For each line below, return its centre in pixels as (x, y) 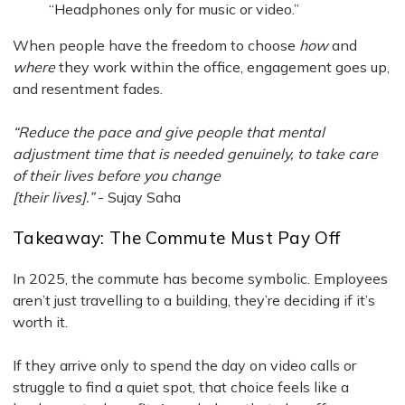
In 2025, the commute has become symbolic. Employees (200, 278)
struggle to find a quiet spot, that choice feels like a (181, 386)
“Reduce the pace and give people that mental (169, 132)
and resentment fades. (88, 88)
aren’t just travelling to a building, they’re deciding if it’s (194, 300)
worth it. (40, 321)
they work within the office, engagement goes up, (222, 66)
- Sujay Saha (137, 197)
